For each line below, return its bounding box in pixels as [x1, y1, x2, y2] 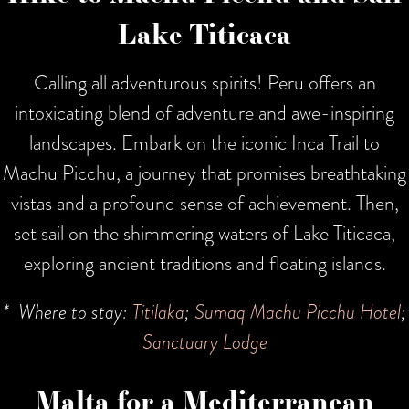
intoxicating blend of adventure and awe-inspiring [15, 97, 394, 128]
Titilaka [132, 296, 184, 327]
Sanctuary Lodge [142, 326, 267, 357]
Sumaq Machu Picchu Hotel [194, 296, 401, 327]
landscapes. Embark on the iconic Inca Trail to [29, 127, 380, 158]
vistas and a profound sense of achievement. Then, [10, 187, 399, 218]
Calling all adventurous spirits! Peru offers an [33, 67, 376, 98]
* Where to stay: [3, 296, 132, 327]
